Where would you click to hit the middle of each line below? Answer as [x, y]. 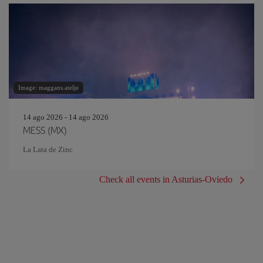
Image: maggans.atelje [48, 87]
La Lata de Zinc [48, 149]
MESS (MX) [45, 130]
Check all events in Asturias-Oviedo [166, 179]
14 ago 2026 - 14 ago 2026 [66, 117]
